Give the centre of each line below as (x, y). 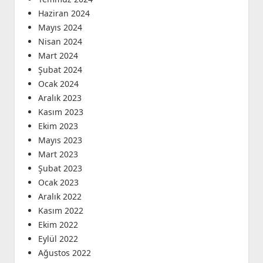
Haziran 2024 (64, 14)
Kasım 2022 (60, 211)
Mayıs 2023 (60, 140)
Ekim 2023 (58, 126)
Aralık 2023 (60, 98)
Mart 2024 (58, 56)
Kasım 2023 (60, 112)
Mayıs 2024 (60, 28)
